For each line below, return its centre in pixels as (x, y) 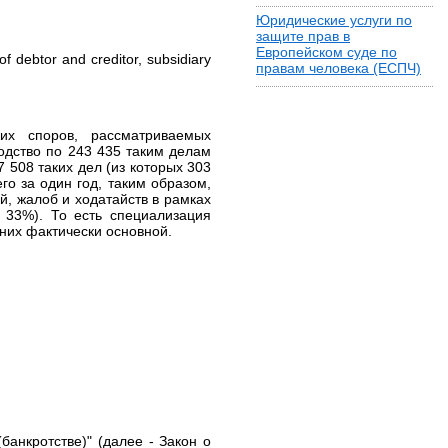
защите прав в (303, 36)
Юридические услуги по (334, 20)
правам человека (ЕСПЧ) (338, 68)
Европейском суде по (326, 52)
